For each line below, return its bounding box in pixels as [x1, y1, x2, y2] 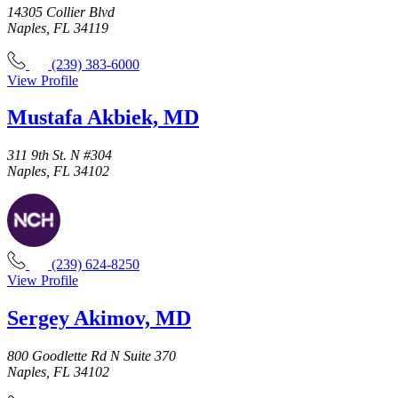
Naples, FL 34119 [7, 20, 108, 36]
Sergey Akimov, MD [7, 306, 191, 330]
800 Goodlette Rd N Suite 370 [7, 348, 176, 364]
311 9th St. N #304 [7, 147, 112, 163]
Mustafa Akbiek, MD [7, 106, 199, 130]
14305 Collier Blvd [7, 4, 115, 20]
